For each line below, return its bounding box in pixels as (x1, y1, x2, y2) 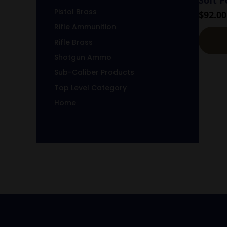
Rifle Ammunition (54, 21, 116, 32)
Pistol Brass (54, 6, 97, 17)
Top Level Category (54, 82, 127, 93)
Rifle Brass (54, 36, 93, 47)
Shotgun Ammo (54, 52, 111, 62)
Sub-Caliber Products (54, 67, 134, 78)
